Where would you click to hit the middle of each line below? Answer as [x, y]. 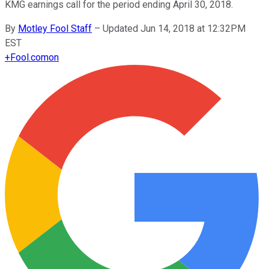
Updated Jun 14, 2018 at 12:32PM [174, 28]
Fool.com [29, 57]
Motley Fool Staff [55, 28]
